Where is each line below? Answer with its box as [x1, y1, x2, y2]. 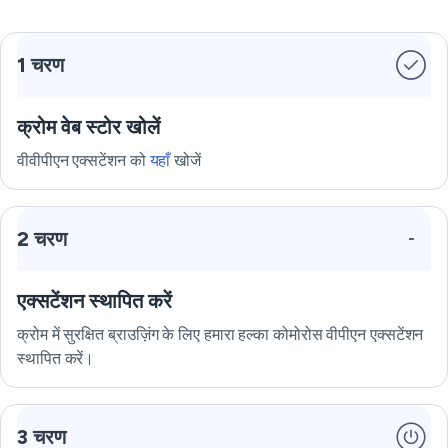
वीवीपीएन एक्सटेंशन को [17, 151, 150, 170]
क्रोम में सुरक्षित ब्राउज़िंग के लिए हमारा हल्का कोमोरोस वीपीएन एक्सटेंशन [17, 325, 424, 344]
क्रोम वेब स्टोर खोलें [17, 115, 160, 139]
